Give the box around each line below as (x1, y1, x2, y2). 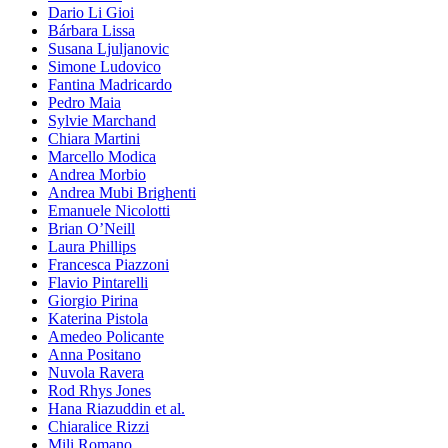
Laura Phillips (48, 237, 136, 255)
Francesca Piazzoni (48, 255, 169, 273)
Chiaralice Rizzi (48, 417, 149, 435)
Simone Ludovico (48, 57, 161, 75)
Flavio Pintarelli (48, 273, 148, 291)
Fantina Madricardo (48, 75, 172, 93)
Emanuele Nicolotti (48, 201, 170, 219)
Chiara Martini (48, 129, 140, 147)
